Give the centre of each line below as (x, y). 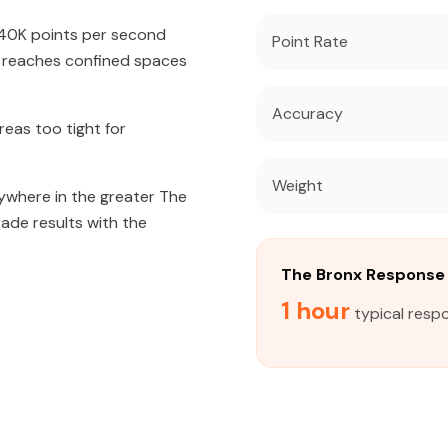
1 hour (315, 310)
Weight (297, 185)
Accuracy (307, 113)
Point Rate (310, 41)
